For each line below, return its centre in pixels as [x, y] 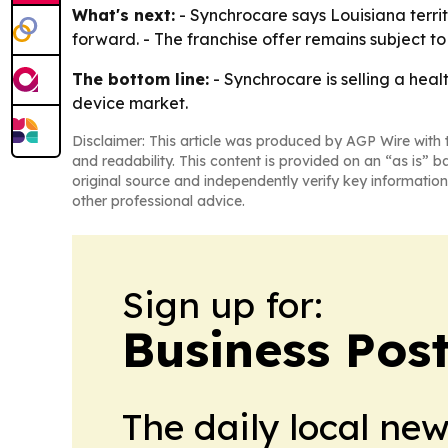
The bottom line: [140, 78]
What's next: [123, 14]
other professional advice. [158, 200]
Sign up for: [222, 304]
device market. [130, 102]
